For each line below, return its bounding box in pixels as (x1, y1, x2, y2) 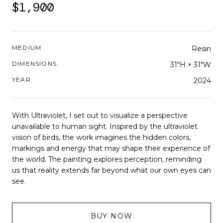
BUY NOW (90, 212, 133, 221)
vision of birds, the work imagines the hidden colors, (12, 133, 191, 142)
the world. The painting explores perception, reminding (12, 155, 202, 164)
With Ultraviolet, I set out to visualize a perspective (12, 111, 188, 120)
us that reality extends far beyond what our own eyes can (12, 166, 211, 175)
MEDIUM (12, 44, 42, 51)
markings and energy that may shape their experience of (12, 144, 210, 153)
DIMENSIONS (12, 60, 57, 67)
